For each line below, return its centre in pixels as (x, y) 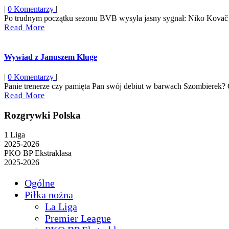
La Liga (61, 207)
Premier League (78, 219)
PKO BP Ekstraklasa (38, 153)
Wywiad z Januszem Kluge (51, 57)
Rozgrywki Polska (42, 115)
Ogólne (40, 183)
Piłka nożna (49, 195)
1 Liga (15, 135)
